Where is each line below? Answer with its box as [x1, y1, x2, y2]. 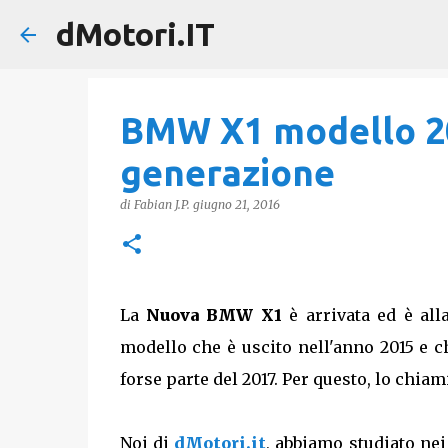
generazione [119, 152, 335, 193]
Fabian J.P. [133, 197, 190, 212]
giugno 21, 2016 [192, 197, 280, 212]
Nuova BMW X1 [145, 305, 282, 325]
